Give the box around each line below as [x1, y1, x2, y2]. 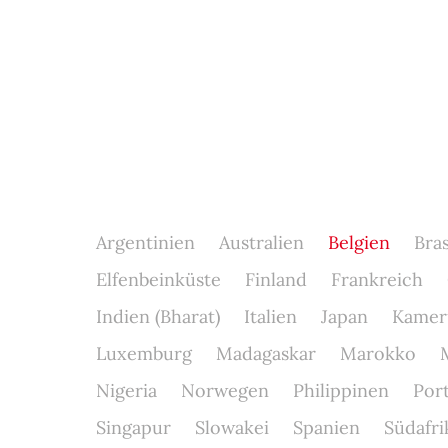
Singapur [95, 416, 171, 439]
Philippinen [292, 379, 389, 402]
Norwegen [180, 379, 269, 402]
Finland [244, 268, 307, 291]
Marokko [339, 342, 416, 365]
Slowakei [194, 416, 269, 439]
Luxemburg [95, 342, 192, 365]
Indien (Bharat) [95, 305, 220, 328]
